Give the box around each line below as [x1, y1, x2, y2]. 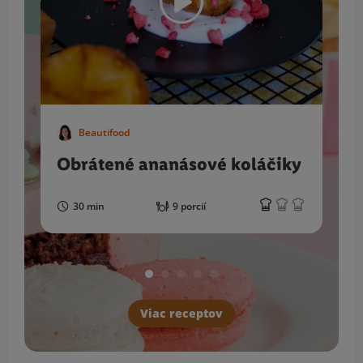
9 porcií [173, 199, 206, 213]
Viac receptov [140, 305, 223, 321]
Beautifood [79, 125, 130, 139]
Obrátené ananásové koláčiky [57, 153, 301, 175]
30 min [73, 199, 105, 213]
